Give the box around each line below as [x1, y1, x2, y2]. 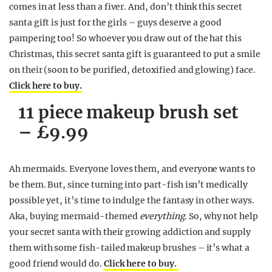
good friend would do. [9, 258, 104, 269]
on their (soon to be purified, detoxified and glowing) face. [9, 64, 256, 75]
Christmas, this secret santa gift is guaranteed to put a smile [9, 49, 260, 59]
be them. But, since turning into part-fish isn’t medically [9, 179, 248, 190]
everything [139, 211, 185, 222]
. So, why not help [184, 211, 258, 222]
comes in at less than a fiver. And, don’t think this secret [9, 1, 242, 12]
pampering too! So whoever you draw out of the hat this [9, 33, 242, 44]
